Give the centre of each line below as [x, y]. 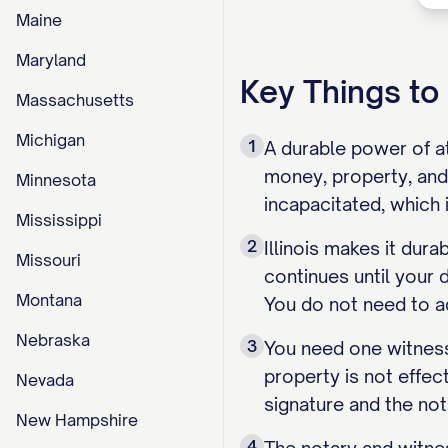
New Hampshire [77, 420]
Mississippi [59, 220]
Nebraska [53, 340]
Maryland [51, 60]
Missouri [48, 260]
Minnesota [56, 180]
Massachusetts [75, 100]
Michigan [50, 140]
